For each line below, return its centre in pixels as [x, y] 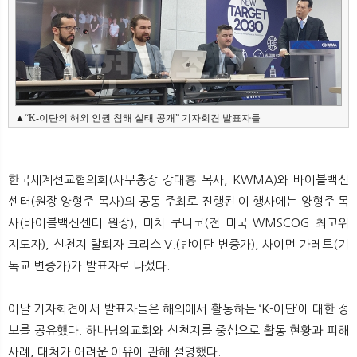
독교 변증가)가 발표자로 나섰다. [89, 266]
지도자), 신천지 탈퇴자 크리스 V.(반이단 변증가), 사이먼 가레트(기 [178, 245]
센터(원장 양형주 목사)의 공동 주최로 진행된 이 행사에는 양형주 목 [178, 202]
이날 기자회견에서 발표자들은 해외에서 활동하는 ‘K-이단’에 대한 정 [178, 309]
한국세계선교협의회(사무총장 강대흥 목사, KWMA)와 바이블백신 [178, 180]
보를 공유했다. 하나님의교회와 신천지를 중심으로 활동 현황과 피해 [178, 331]
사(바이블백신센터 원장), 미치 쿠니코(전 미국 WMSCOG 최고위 [178, 223]
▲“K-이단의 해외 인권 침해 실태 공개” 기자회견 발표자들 [138, 118]
